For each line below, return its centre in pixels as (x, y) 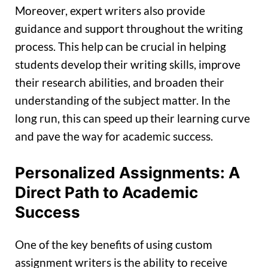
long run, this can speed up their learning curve (133, 118)
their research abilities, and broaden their (120, 83)
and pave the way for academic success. (114, 136)
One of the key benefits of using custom (114, 245)
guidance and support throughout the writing (129, 29)
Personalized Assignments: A (127, 172)
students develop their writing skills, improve (128, 65)
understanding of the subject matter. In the (123, 100)
